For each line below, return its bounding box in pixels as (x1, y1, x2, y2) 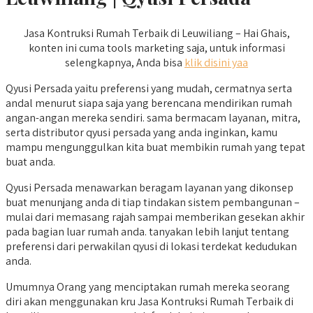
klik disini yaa (184, 55, 248, 71)
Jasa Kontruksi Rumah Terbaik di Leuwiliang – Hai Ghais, (23, 26, 290, 41)
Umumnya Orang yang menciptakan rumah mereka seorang (6, 279, 290, 295)
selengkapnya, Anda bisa (65, 55, 184, 71)
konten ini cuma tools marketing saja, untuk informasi (28, 41, 285, 56)
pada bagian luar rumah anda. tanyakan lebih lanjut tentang (6, 224, 289, 240)
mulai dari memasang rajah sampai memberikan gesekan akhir (6, 210, 305, 225)
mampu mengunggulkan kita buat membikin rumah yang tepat (6, 140, 305, 155)
